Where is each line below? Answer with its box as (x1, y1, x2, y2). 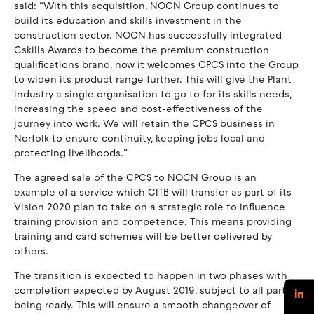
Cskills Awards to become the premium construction (14, 44, 269, 57)
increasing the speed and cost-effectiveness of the (14, 103, 263, 116)
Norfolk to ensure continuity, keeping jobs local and (14, 132, 265, 145)
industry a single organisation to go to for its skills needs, (14, 88, 292, 101)
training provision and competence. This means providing (14, 216, 292, 228)
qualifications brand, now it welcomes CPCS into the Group (14, 59, 299, 71)
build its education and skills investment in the (14, 15, 242, 27)
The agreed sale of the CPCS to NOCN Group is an (14, 172, 257, 184)
